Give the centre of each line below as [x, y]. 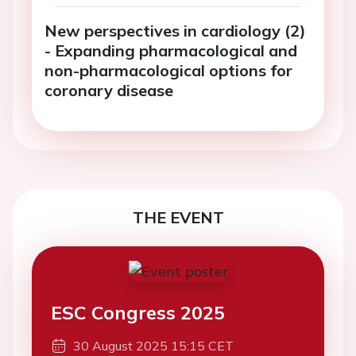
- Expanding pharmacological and [171, 50]
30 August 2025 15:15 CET [153, 345]
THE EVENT [178, 217]
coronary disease [109, 90]
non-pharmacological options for [168, 70]
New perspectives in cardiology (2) [175, 30]
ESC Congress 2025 [138, 312]
